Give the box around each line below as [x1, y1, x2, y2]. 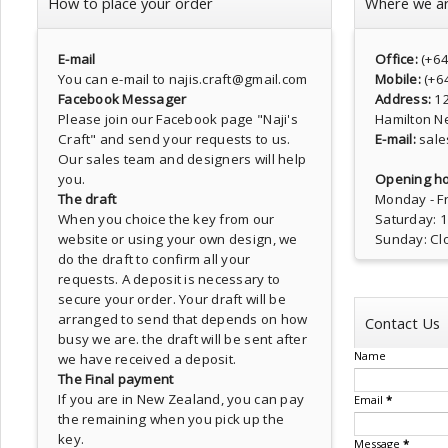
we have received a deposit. [58, 350, 237, 368]
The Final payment [58, 370, 174, 388]
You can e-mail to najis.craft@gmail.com [58, 70, 308, 88]
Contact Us [365, 313, 440, 333]
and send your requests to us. [96, 130, 291, 148]
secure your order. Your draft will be [58, 290, 286, 308]
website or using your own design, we [58, 230, 298, 248]
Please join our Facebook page [58, 110, 257, 128]
